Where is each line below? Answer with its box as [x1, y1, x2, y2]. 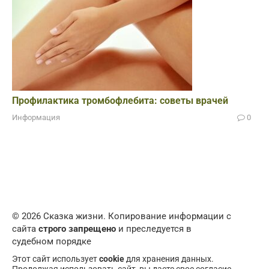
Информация [12, 113, 60, 122]
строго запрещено [38, 223, 116, 235]
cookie [99, 254, 124, 264]
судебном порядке [12, 236, 91, 247]
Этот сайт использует [12, 254, 99, 264]
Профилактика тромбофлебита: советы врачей [12, 95, 228, 107]
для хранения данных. [124, 254, 214, 264]
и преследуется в [116, 223, 192, 235]
